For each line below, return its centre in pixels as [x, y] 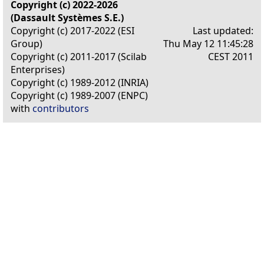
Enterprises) [38, 69]
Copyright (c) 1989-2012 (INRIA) [80, 82]
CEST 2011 [231, 56]
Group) [27, 43]
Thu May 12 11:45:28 [208, 43]
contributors [61, 108]
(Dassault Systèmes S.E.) [67, 17]
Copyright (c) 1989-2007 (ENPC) [79, 95]
